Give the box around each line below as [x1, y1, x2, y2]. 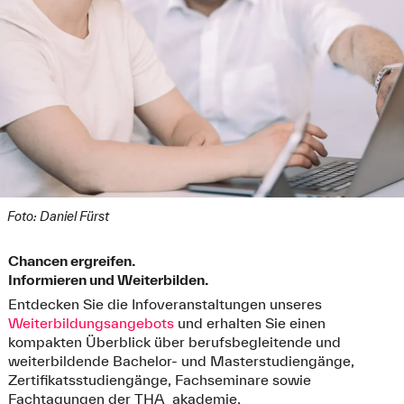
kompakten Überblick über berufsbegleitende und [7, 334, 341, 351]
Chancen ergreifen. [7, 252, 135, 269]
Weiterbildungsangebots [7, 315, 178, 332]
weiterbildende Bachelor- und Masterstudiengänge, [7, 353, 354, 370]
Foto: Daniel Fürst [6, 208, 109, 224]
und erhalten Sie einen [177, 315, 326, 332]
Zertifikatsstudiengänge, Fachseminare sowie [7, 372, 311, 389]
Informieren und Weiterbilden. [7, 271, 208, 288]
